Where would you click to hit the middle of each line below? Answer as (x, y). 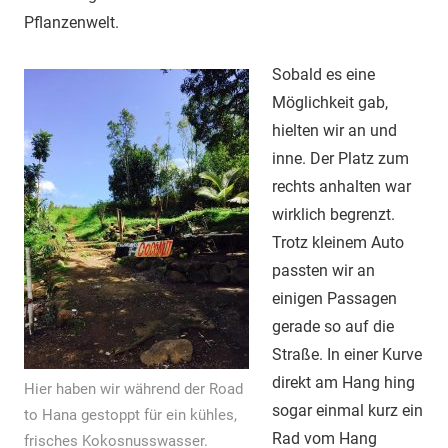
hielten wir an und (334, 131)
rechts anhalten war (341, 187)
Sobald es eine (323, 75)
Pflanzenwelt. (71, 23)
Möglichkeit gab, (329, 103)
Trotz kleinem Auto (337, 243)
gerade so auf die (332, 327)
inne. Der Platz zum (340, 159)
